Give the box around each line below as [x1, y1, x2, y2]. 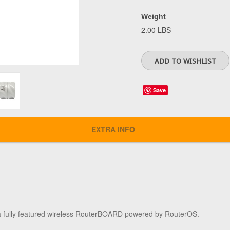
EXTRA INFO [91, 124, 135, 135]
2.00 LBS [141, 25, 171, 35]
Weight [141, 12, 166, 21]
